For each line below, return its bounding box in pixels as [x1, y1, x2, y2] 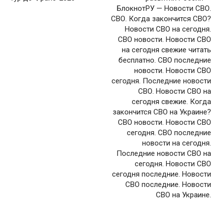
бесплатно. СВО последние [118, 55, 211, 65]
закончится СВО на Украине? [112, 107, 211, 116]
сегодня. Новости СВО [135, 159, 211, 168]
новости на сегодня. [142, 138, 211, 147]
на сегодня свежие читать [122, 45, 211, 54]
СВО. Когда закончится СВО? [111, 14, 211, 23]
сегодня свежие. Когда [132, 97, 211, 106]
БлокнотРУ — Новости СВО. [117, 3, 211, 13]
